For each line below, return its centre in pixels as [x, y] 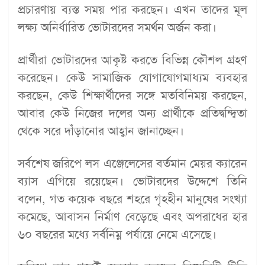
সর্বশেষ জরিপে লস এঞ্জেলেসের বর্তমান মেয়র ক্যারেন [132, 164]
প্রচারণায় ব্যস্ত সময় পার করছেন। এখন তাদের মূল [132, 10]
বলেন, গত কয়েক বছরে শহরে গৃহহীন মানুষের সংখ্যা [132, 199]
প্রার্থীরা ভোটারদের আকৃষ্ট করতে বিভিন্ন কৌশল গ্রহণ [132, 60]
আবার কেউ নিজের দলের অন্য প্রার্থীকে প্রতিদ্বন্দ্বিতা [132, 113]
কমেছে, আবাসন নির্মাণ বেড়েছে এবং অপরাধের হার [132, 217]
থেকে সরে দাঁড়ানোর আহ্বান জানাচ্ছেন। [101, 131]
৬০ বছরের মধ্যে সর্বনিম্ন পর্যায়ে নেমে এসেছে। [117, 235]
